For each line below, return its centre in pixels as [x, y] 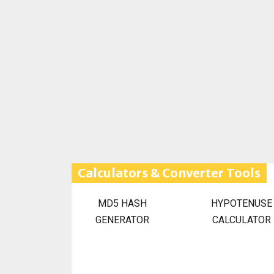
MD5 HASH [122, 203]
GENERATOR [122, 220]
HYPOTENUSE [241, 203]
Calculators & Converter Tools [169, 173]
